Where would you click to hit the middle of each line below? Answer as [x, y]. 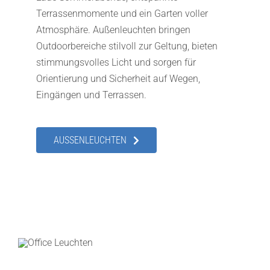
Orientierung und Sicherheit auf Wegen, [118, 79]
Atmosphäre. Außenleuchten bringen [113, 30]
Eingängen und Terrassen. [91, 95]
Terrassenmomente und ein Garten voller [122, 14]
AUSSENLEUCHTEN [90, 140]
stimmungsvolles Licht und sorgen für [116, 63]
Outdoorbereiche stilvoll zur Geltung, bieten [127, 46]
